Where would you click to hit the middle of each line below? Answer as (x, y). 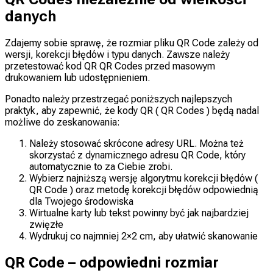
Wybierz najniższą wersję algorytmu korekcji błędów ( (144, 178)
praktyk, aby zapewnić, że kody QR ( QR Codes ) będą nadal (132, 110)
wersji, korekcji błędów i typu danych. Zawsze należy (117, 54)
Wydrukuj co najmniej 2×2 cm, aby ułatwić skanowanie (144, 236)
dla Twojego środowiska (81, 201)
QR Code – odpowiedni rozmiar (112, 262)
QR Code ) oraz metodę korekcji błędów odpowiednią (144, 190)
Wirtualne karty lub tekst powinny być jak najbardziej (139, 213)
